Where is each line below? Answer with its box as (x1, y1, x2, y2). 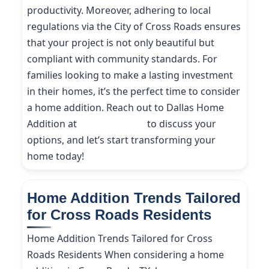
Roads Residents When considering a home (27, 248, 224, 261)
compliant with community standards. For (27, 52, 217, 65)
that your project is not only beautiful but (27, 36, 214, 49)
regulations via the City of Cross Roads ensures (27, 20, 241, 33)
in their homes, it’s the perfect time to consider (27, 85, 240, 98)
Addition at (27, 117, 79, 130)
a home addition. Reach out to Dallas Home (27, 101, 224, 114)
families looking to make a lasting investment (27, 68, 233, 82)
